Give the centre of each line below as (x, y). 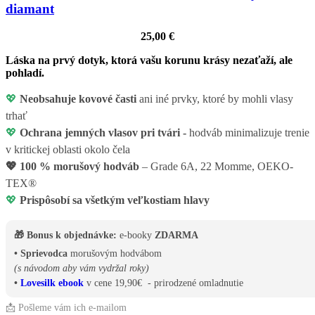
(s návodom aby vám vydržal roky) (82, 268)
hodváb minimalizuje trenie (248, 132)
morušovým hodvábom (115, 253)
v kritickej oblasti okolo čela (68, 149)
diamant (30, 9)
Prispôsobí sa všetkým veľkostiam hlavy (115, 200)
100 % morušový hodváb (79, 166)
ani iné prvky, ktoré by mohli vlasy (215, 98)
